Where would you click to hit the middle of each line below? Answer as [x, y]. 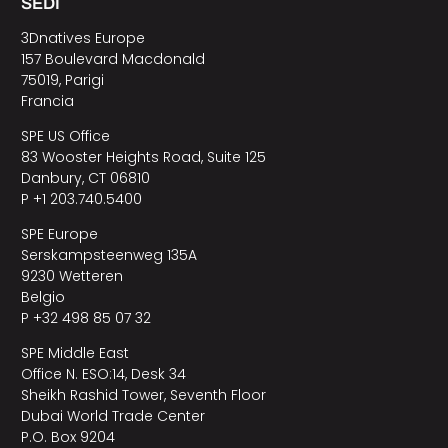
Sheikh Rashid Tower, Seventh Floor [143, 394]
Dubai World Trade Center [112, 415]
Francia [47, 100]
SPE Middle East [74, 352]
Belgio [42, 296]
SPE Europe [59, 233]
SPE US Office [65, 135]
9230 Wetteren [71, 275]
